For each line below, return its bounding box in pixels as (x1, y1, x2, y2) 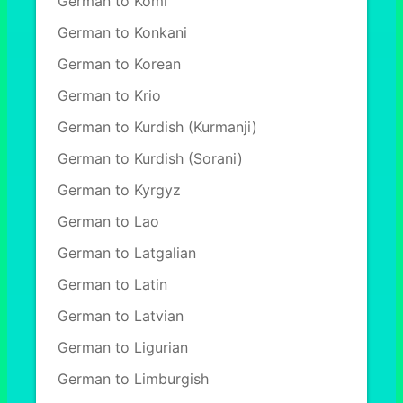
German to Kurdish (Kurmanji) (58, 118, 257, 136)
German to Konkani (58, 23, 187, 41)
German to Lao (58, 212, 159, 230)
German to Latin (58, 275, 167, 293)
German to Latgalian (58, 244, 196, 262)
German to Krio (58, 86, 161, 104)
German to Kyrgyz (58, 181, 181, 199)
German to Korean (58, 55, 181, 73)
